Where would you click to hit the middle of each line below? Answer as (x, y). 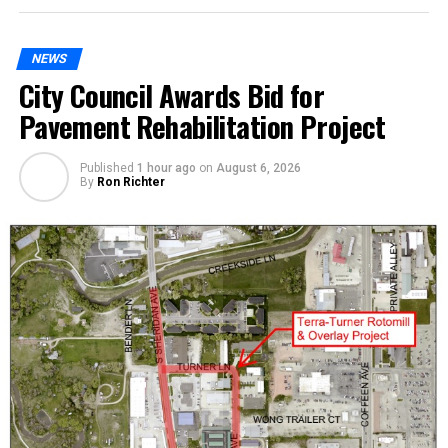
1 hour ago (166, 168)
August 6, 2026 (258, 168)
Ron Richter (130, 182)
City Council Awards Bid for (171, 95)
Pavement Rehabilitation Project (202, 126)
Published (106, 168)
